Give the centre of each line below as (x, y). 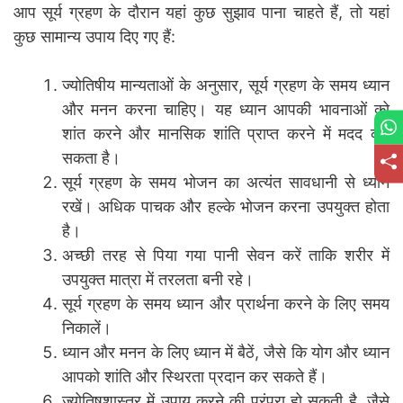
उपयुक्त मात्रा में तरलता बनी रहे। (158, 279)
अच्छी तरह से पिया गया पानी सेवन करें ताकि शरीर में (226, 255)
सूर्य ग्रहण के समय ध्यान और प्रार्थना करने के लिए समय (226, 303)
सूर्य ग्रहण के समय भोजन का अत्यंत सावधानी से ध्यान (226, 182)
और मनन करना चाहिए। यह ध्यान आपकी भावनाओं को (226, 109)
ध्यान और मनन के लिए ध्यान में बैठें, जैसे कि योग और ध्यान (226, 352)
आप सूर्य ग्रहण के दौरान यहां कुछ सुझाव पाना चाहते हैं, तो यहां (201, 12)
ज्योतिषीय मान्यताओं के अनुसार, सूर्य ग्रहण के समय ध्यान (226, 85)
